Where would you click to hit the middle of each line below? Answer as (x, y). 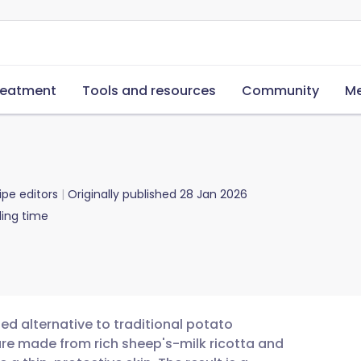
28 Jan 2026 (214, 194)
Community (280, 91)
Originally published (122, 194)
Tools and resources (149, 91)
